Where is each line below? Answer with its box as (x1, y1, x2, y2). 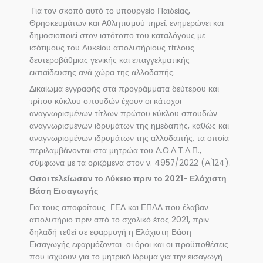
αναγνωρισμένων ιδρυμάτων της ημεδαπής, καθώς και (29, 120, 229, 131)
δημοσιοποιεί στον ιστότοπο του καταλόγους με (29, 29, 205, 41)
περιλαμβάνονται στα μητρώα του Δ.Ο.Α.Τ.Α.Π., (29, 144, 201, 156)
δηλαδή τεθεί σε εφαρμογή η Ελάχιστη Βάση (29, 227, 191, 238)
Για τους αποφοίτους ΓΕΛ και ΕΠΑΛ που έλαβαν (29, 202, 208, 214)
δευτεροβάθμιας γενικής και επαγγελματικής (29, 54, 190, 66)
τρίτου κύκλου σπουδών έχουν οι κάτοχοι (29, 95, 181, 107)
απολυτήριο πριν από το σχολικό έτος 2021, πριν (29, 214, 209, 226)
